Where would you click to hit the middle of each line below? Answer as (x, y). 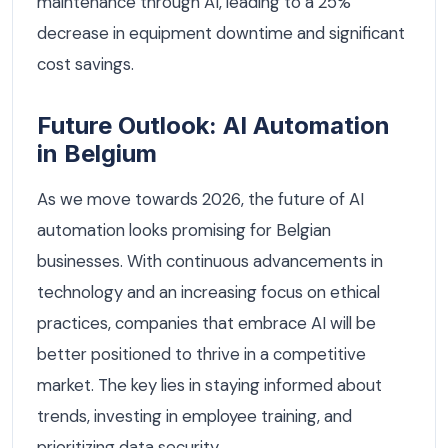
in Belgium (97, 154)
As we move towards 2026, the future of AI (200, 199)
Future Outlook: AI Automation (213, 126)
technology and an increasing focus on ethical (208, 292)
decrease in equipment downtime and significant (221, 33)
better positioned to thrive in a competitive (201, 354)
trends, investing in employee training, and (194, 416)
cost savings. (85, 64)
